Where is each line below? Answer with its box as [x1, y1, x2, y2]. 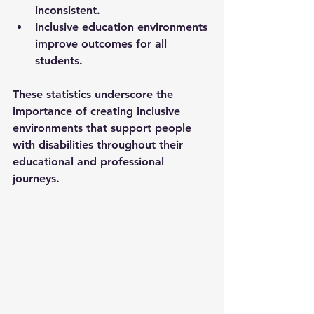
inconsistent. [35, 3, 100, 17]
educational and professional [13, 154, 168, 168]
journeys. [13, 171, 60, 185]
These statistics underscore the [13, 87, 177, 101]
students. [35, 53, 83, 67]
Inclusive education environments [35, 20, 211, 34]
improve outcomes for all [35, 36, 170, 50]
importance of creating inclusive [13, 104, 184, 118]
